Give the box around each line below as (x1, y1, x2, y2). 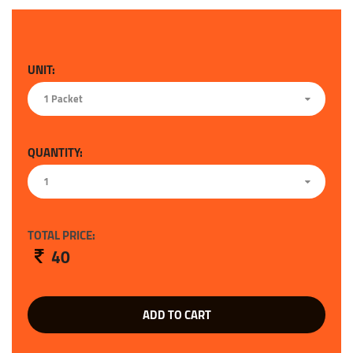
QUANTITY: (28, 141, 83, 165)
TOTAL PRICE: (28, 224, 95, 247)
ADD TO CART (142, 303, 211, 327)
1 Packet (43, 89, 83, 109)
